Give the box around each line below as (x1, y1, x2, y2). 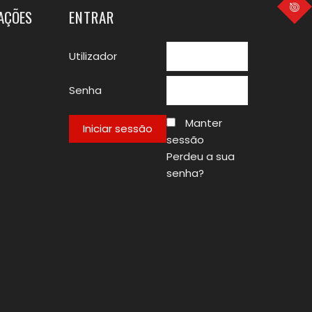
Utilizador (68, 49, 117, 63)
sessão (166, 132, 204, 147)
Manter (185, 116, 222, 130)
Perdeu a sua (166, 149, 235, 164)
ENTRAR (68, 6, 114, 28)
